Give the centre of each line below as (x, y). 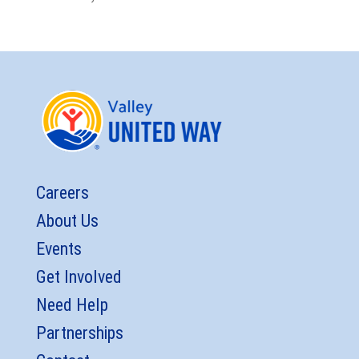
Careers (62, 193)
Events (58, 249)
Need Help (72, 305)
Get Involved (79, 277)
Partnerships (79, 333)
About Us (67, 221)
